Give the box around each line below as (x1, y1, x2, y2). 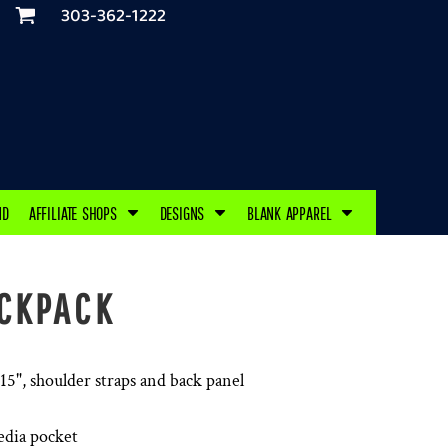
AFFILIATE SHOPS (28, 203, 122, 225)
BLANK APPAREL (246, 203, 337, 225)
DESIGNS (159, 203, 209, 225)
